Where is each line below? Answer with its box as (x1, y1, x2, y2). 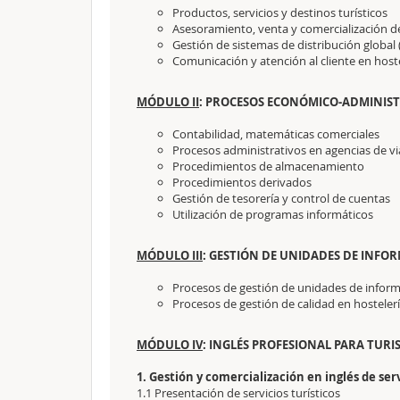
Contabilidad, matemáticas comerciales (172, 126, 379, 142)
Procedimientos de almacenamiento (172, 158, 364, 174)
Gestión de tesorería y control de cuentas (172, 190, 390, 206)
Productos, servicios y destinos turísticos (172, 4, 387, 21)
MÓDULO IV (137, 337, 203, 353)
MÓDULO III (137, 247, 203, 263)
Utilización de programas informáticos (172, 206, 373, 222)
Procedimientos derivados (172, 174, 312, 190)
